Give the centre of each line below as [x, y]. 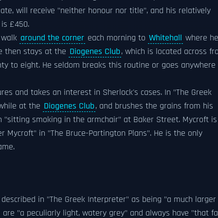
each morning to [117, 38]
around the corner [52, 38]
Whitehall [165, 38]
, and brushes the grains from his [154, 106]
